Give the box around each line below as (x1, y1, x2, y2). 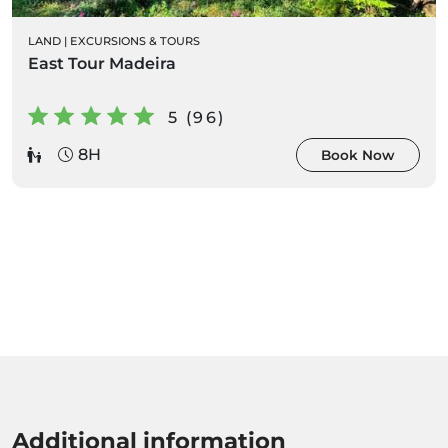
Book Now (321, 146, 395, 163)
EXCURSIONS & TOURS (70, 33, 200, 48)
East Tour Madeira (28, 53, 176, 73)
